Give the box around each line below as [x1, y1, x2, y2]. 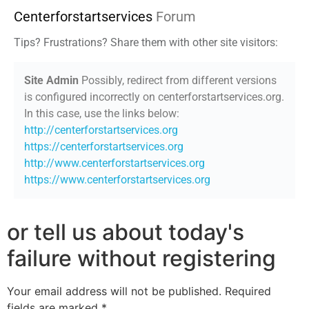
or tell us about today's [7, 219, 244, 246]
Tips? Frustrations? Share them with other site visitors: [14, 36, 278, 50]
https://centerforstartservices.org [24, 140, 183, 154]
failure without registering [7, 245, 276, 272]
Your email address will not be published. [7, 284, 221, 299]
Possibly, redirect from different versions [79, 74, 277, 88]
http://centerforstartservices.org [24, 123, 178, 137]
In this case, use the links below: [24, 107, 179, 121]
